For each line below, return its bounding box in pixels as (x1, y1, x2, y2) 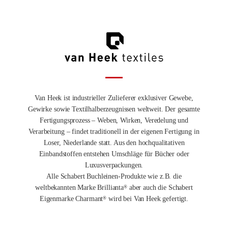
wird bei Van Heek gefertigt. (106, 194, 189, 203)
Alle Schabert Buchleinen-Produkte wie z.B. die (46, 172, 182, 180)
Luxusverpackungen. (84, 161, 144, 169)
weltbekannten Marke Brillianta (35, 183, 124, 191)
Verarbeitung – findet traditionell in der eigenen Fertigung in (28, 127, 199, 135)
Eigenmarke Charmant (39, 194, 103, 203)
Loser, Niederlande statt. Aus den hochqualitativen (43, 138, 185, 147)
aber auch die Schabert (127, 183, 193, 191)
